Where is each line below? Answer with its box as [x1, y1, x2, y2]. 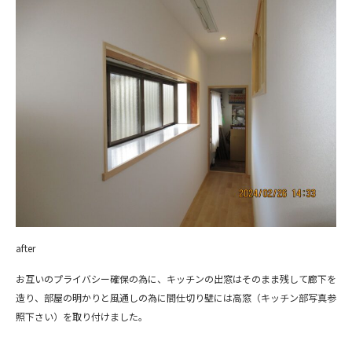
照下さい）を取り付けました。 [16, 309, 148, 323]
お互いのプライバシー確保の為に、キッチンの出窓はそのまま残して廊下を [16, 271, 336, 285]
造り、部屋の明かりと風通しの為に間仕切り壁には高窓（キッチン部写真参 [16, 290, 336, 304]
